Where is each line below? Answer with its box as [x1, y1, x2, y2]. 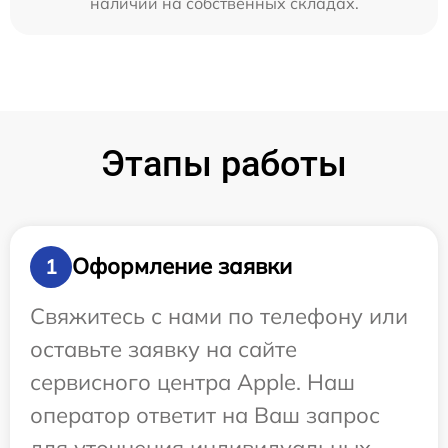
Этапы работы [101, 142, 347, 185]
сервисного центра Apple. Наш [30, 367, 355, 396]
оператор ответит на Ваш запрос [30, 400, 380, 429]
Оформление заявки [72, 252, 292, 281]
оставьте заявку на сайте [30, 334, 297, 363]
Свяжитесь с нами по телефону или [30, 301, 408, 330]
